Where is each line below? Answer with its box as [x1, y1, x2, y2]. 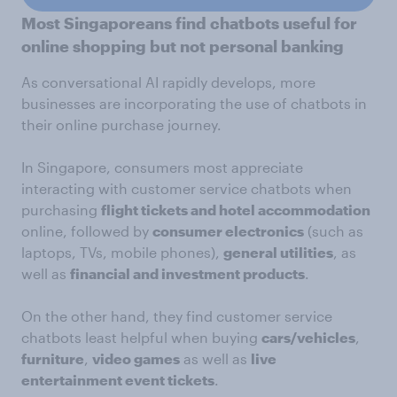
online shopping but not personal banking [21, 36, 344, 56]
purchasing [21, 201, 101, 218]
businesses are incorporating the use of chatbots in [21, 95, 367, 112]
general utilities [223, 244, 333, 261]
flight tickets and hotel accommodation [101, 201, 370, 218]
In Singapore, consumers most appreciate [21, 159, 303, 175]
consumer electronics [152, 222, 304, 239]
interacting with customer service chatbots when [21, 180, 352, 197]
